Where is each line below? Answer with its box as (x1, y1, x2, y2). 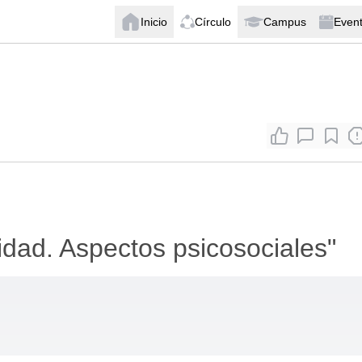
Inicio (141, 15, 167, 28)
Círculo (195, 15, 231, 28)
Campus (263, 15, 306, 28)
